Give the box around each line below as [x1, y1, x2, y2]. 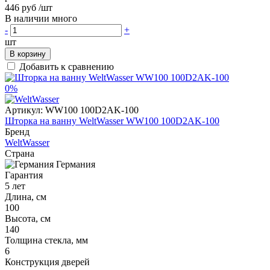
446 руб [5, 2, 36, 13]
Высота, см [5, 213, 51, 224]
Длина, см [5, 191, 46, 202]
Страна [5, 148, 34, 159]
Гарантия [5, 169, 43, 180]
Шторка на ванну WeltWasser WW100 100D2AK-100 [5, 115, 219, 126]
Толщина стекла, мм [5, 234, 88, 245]
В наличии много [5, 13, 77, 24]
